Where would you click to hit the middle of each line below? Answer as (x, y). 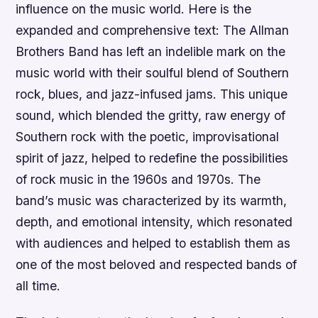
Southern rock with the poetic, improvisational (148, 137)
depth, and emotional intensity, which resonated (154, 222)
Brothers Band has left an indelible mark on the (151, 51)
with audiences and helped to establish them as (153, 243)
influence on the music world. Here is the (134, 9)
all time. (38, 286)
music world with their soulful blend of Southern (153, 73)
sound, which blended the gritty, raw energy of (151, 115)
